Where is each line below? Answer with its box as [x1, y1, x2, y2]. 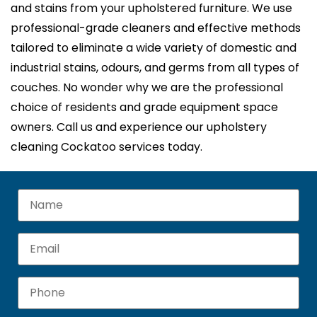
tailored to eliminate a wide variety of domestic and [11, 40, 296, 57]
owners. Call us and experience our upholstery [11, 119, 267, 136]
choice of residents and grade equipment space [11, 99, 278, 116]
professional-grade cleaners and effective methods [11, 20, 301, 37]
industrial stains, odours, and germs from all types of [11, 59, 299, 76]
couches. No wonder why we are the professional [11, 79, 283, 96]
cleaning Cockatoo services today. [11, 139, 202, 156]
